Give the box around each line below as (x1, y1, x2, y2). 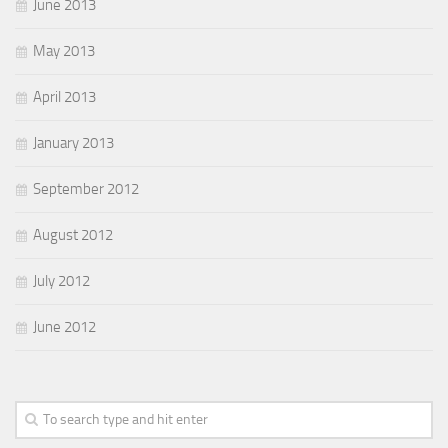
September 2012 (33, 180, 139, 198)
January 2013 (33, 134, 114, 152)
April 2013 (33, 88, 96, 106)
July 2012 (33, 272, 90, 290)
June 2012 (33, 318, 96, 336)
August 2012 (33, 226, 113, 244)
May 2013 (33, 42, 95, 60)
